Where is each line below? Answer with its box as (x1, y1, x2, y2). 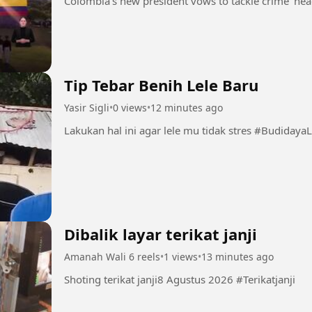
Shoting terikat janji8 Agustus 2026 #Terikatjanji (236, 272, 295, 286)
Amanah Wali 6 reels (64, 249, 160, 263)
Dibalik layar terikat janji (64, 223, 257, 244)
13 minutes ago (201, 249, 274, 263)
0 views (113, 100, 147, 114)
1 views (164, 249, 198, 263)
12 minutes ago (150, 100, 223, 114)
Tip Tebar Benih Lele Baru (64, 74, 258, 95)
